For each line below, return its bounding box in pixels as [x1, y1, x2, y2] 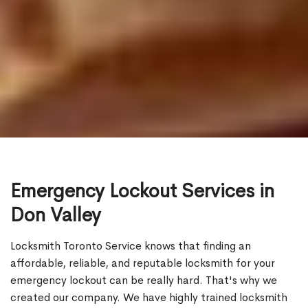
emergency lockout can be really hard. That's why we [10, 273, 277, 288]
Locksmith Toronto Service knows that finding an [10, 239, 251, 254]
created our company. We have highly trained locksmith [10, 290, 287, 305]
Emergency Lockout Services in [10, 179, 274, 203]
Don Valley [10, 203, 101, 228]
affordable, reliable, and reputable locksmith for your [10, 256, 275, 271]
